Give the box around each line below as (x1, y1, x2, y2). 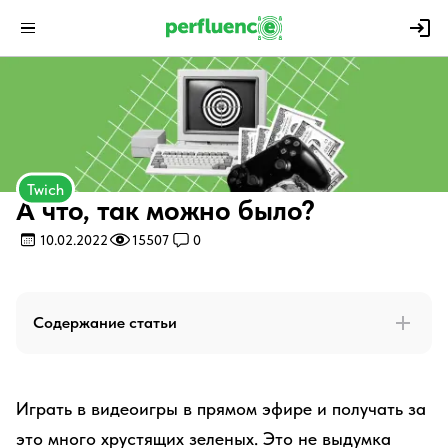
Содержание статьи (33, 313, 177, 332)
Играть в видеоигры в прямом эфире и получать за (16, 398, 426, 419)
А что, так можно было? (16, 193, 315, 227)
